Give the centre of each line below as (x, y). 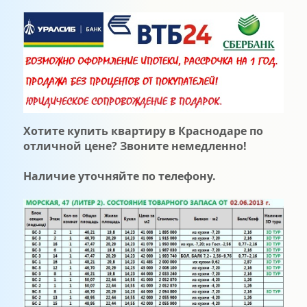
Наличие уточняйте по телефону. (119, 176)
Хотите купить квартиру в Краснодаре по (143, 131)
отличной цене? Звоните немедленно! (136, 146)
